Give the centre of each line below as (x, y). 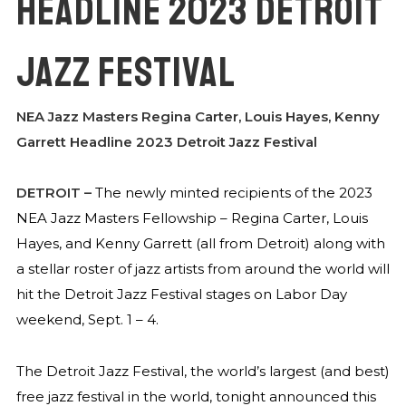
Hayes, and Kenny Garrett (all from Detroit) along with (200, 244)
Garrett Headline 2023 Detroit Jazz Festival (166, 142)
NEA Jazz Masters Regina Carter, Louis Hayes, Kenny (198, 117)
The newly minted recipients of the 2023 (232, 193)
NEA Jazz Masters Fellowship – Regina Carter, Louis (192, 218)
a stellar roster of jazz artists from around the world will (203, 269)
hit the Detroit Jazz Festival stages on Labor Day (181, 295)
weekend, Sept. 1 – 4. (87, 320)
